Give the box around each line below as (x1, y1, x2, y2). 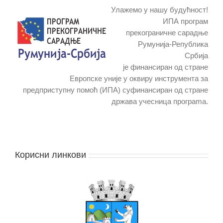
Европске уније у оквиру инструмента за (70, 74, 208, 83)
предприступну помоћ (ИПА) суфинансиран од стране (23, 86, 208, 94)
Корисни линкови (15, 150, 86, 160)
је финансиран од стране (123, 63, 208, 71)
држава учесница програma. (111, 97, 208, 106)
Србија (185, 51, 208, 60)
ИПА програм (163, 17, 208, 25)
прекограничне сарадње (126, 28, 208, 37)
